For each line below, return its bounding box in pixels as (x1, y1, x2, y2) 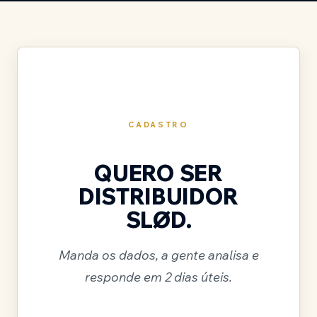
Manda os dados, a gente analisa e (58, 246, 259, 263)
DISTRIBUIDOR (78, 181, 239, 210)
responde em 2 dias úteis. (85, 268, 232, 285)
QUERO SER (94, 158, 223, 187)
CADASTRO (128, 119, 189, 129)
